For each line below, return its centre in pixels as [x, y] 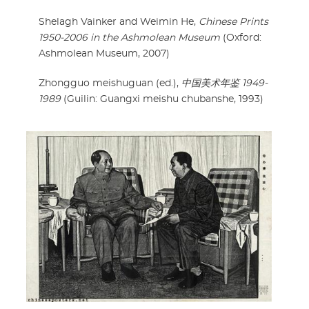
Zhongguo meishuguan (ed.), [110, 83]
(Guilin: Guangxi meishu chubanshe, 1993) [162, 99]
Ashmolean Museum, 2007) [104, 54]
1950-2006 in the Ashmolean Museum [129, 38]
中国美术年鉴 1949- [225, 83]
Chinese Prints [233, 22]
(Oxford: [241, 38]
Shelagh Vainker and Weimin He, [119, 22]
